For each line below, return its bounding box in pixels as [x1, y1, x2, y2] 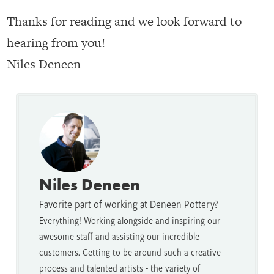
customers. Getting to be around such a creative [39, 245, 221, 259]
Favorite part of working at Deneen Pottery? [39, 196, 218, 212]
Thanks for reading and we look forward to [7, 12, 242, 31]
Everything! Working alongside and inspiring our [39, 213, 220, 228]
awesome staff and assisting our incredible [39, 229, 199, 243]
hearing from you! [7, 34, 106, 52]
